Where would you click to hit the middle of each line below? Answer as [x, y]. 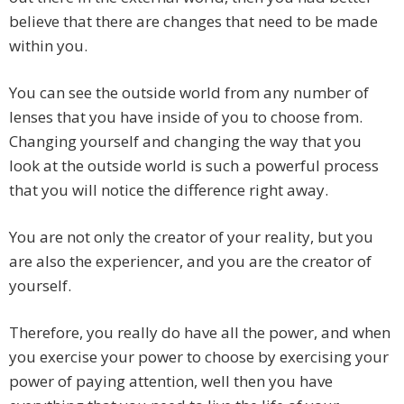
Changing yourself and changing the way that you [185, 142]
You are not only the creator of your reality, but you [191, 237]
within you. [48, 46]
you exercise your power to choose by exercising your [199, 357]
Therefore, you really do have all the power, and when [200, 333]
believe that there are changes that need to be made [193, 22]
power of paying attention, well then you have [171, 381]
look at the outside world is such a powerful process [194, 166]
